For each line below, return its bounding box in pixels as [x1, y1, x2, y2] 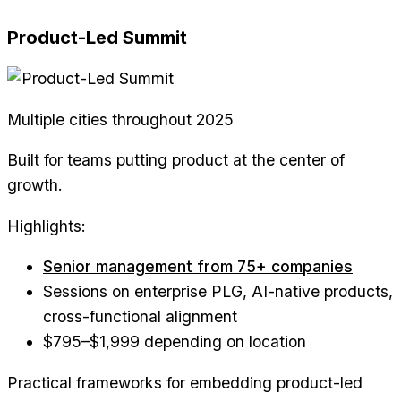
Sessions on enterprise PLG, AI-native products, [43, 282, 393, 302]
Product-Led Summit [7, 27, 187, 49]
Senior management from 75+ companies [43, 257, 353, 277]
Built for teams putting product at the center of [7, 150, 345, 170]
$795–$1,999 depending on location [43, 332, 306, 352]
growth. [7, 175, 63, 195]
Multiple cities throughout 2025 [7, 109, 234, 129]
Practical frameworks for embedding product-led [7, 372, 363, 392]
